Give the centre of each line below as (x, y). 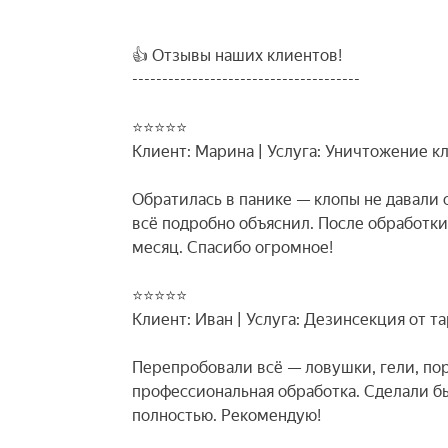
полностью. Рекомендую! (226, 415)
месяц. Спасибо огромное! (232, 247)
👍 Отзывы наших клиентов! (237, 55)
